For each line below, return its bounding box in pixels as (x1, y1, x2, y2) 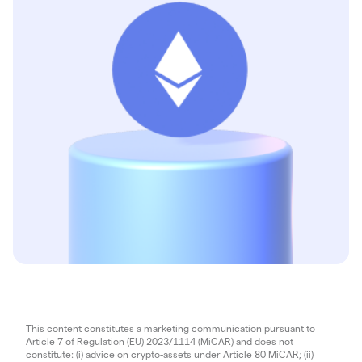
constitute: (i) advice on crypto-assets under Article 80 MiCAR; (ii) (26, 348, 314, 360)
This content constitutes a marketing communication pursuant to (26, 322, 315, 334)
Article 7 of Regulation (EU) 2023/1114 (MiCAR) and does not (26, 335, 293, 347)
